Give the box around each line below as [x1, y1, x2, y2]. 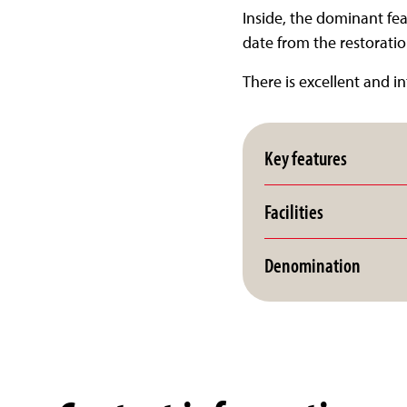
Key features [263, 144, 347, 172]
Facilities [263, 198, 323, 225]
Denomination [263, 252, 361, 279]
